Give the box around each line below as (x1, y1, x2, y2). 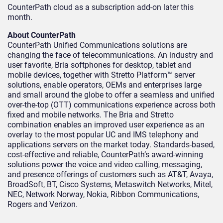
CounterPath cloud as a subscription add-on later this (7, 2, 194, 12)
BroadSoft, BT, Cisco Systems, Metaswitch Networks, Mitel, (7, 180, 213, 190)
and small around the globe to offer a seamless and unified (7, 90, 215, 100)
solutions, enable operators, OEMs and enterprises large (7, 80, 202, 90)
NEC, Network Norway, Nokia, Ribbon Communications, (7, 190, 199, 200)
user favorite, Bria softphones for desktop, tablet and (7, 60, 191, 70)
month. (7, 12, 32, 22)
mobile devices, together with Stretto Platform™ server (7, 70, 195, 80)
